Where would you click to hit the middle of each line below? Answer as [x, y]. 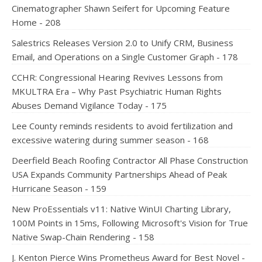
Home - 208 [36, 22]
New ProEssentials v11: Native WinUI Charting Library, [121, 209]
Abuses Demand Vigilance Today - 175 [89, 105]
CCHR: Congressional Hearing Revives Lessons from [117, 77]
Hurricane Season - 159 [59, 188]
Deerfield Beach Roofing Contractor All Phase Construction [130, 160]
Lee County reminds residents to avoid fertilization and [122, 126]
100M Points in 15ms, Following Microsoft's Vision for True [130, 223]
